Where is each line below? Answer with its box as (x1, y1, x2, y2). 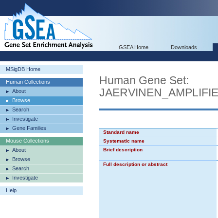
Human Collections (6, 79, 50, 85)
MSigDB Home (6, 66, 40, 72)
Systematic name (103, 138, 145, 144)
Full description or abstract (103, 162, 167, 167)
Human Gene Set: (99, 74, 189, 87)
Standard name (103, 129, 139, 135)
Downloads (171, 44, 197, 50)
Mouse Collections (6, 138, 49, 144)
